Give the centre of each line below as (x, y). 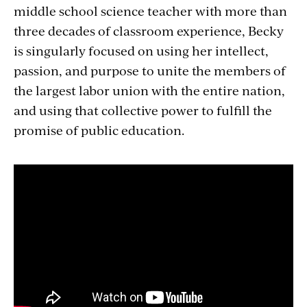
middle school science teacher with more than (150, 10)
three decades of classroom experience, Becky (149, 30)
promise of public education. (99, 130)
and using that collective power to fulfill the (143, 110)
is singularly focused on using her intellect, (141, 50)
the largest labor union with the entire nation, (149, 90)
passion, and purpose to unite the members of (150, 70)
